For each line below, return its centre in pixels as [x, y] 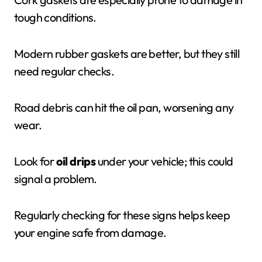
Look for [35, 161]
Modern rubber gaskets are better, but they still [127, 54]
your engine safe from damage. [90, 232]
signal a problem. [56, 179]
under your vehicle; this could [164, 161]
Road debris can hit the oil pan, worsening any [124, 107]
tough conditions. [55, 17]
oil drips [76, 161]
